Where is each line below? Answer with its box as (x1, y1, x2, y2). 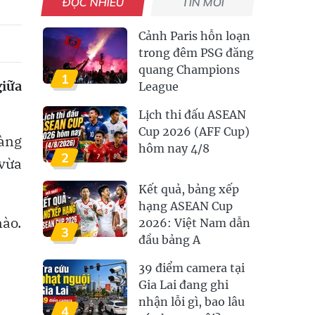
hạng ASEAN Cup (139, 199, 233, 213)
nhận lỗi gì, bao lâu (139, 295, 245, 309)
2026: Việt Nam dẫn (139, 216, 250, 230)
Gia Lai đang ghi (139, 278, 229, 292)
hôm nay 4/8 (139, 141, 210, 155)
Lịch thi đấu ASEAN (139, 108, 246, 122)
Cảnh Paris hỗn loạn (139, 29, 250, 43)
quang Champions (139, 63, 240, 77)
